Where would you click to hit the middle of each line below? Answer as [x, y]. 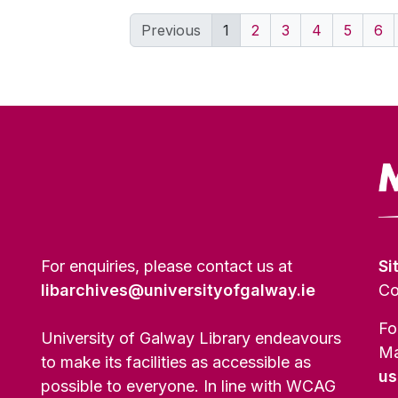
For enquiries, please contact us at [167, 266]
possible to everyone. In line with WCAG [188, 386]
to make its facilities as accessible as [176, 362]
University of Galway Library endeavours [191, 338]
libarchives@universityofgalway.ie [178, 290]
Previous [171, 30]
